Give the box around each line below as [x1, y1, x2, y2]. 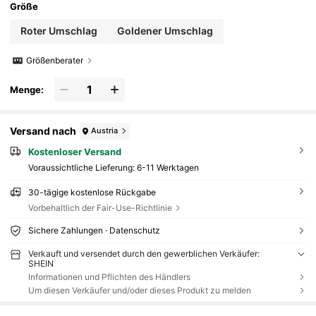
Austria [91, 126, 119, 136]
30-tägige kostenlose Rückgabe [28, 186, 156, 197]
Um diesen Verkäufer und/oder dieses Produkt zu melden [28, 285, 251, 296]
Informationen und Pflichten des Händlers [28, 272, 190, 283]
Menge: [10, 83, 44, 95]
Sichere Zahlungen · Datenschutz [28, 225, 160, 236]
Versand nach [10, 125, 77, 138]
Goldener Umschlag [117, 25, 214, 37]
